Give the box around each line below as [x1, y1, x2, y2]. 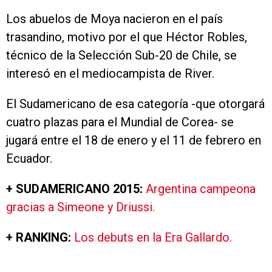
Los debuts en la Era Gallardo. [74, 230, 232, 245]
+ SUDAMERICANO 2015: [6, 182, 146, 196]
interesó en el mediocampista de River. [6, 66, 214, 81]
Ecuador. [6, 151, 52, 166]
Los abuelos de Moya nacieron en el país [6, 12, 223, 26]
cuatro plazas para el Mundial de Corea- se [6, 115, 234, 129]
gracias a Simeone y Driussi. [6, 200, 155, 214]
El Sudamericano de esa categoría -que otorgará [6, 97, 265, 111]
